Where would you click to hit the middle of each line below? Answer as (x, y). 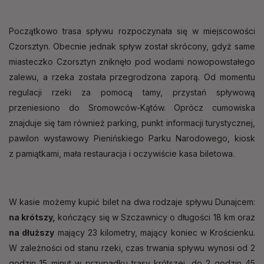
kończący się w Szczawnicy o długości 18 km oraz (156, 217)
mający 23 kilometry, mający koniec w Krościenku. (155, 232)
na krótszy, (32, 217)
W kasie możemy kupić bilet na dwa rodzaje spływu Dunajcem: (132, 202)
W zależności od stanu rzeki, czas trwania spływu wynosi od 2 (132, 247)
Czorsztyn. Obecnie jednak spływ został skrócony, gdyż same (132, 46)
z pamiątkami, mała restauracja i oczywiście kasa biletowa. (122, 153)
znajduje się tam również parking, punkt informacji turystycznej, (132, 123)
